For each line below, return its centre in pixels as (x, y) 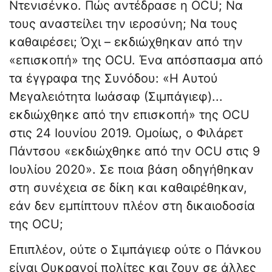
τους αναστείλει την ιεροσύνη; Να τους (123, 24)
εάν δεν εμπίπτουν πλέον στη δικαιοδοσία (132, 206)
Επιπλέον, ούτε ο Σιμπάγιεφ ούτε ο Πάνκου (135, 250)
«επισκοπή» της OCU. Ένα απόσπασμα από (136, 60)
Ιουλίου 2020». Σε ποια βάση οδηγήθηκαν (131, 170)
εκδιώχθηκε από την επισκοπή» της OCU (129, 115)
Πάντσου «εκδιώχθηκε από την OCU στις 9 (134, 151)
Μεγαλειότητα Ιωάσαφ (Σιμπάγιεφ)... (116, 97)
